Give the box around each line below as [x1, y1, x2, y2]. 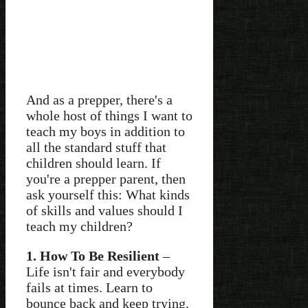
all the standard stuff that [26, 139, 166, 155]
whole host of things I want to [26, 107, 192, 123]
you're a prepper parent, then [26, 170, 186, 186]
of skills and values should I [26, 202, 183, 218]
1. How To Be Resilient [26, 247, 159, 263]
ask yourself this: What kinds [26, 186, 190, 202]
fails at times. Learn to [26, 279, 153, 295]
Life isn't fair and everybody [26, 263, 185, 279]
